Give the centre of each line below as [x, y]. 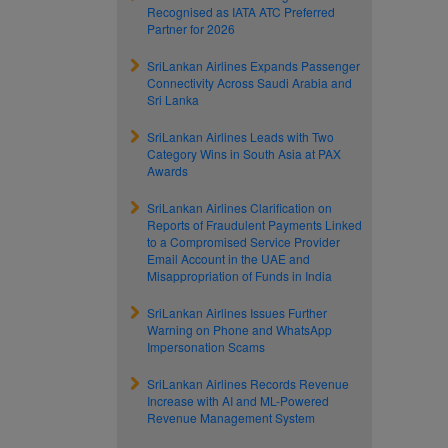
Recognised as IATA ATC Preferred [241, 11]
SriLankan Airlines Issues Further [237, 312]
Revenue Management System [231, 417]
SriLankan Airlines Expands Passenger [253, 65]
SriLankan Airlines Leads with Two [240, 136]
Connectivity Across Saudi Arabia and [249, 82]
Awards [167, 170]
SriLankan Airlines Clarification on [239, 207]
